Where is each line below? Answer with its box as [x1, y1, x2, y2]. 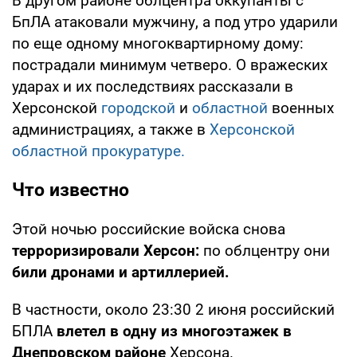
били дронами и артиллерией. [12, 262, 229, 281]
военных [268, 98, 334, 117]
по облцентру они [199, 241, 330, 260]
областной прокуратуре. [12, 141, 185, 160]
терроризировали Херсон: [12, 241, 199, 260]
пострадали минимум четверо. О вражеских [12, 55, 328, 74]
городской [101, 98, 179, 117]
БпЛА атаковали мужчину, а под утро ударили [12, 12, 338, 31]
